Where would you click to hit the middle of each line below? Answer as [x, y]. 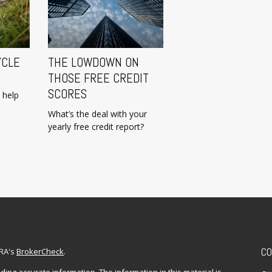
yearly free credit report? [96, 127]
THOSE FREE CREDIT [98, 79]
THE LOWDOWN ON [93, 63]
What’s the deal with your [97, 114]
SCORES [67, 94]
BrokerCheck [40, 252]
